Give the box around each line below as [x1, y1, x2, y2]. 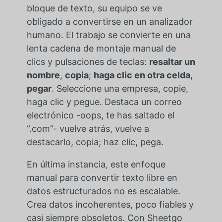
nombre [26, 70, 60, 81]
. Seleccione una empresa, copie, [51, 83, 188, 94]
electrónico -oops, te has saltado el [26, 110, 174, 121]
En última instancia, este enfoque [26, 159, 166, 170]
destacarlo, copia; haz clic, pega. [26, 137, 164, 148]
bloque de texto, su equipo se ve [26, 3, 162, 14]
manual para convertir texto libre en [26, 172, 177, 183]
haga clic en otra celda [93, 70, 190, 81]
